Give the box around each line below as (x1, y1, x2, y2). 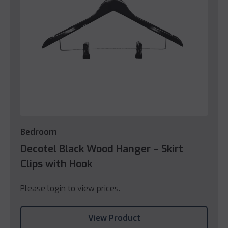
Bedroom (20, 126, 57, 137)
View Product (88, 212, 140, 223)
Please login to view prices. (20, 183, 120, 194)
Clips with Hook (20, 157, 92, 171)
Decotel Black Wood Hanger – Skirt (20, 141, 183, 156)
